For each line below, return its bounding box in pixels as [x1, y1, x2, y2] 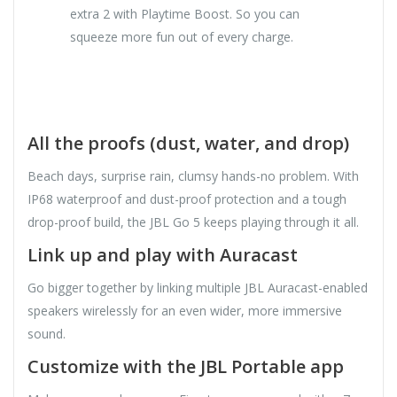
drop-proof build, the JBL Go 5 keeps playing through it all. [27, 213, 359, 230]
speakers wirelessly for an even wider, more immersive [27, 301, 342, 319]
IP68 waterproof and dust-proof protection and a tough [27, 190, 346, 207]
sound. [27, 324, 66, 342]
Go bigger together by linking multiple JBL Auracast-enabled [27, 278, 368, 296]
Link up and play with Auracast [27, 242, 298, 267]
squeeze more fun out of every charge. [70, 27, 294, 45]
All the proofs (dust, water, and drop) [27, 130, 349, 155]
